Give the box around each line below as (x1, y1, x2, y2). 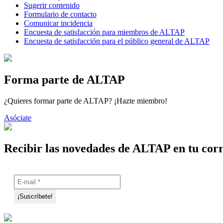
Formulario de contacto (24, 9, 97, 18)
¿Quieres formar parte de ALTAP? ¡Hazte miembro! (4, 96, 167, 105)
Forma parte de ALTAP (4, 73, 125, 86)
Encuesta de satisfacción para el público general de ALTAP (24, 36, 210, 45)
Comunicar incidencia (24, 18, 93, 27)
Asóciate (4, 113, 31, 122)
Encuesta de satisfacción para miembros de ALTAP (24, 27, 185, 36)
